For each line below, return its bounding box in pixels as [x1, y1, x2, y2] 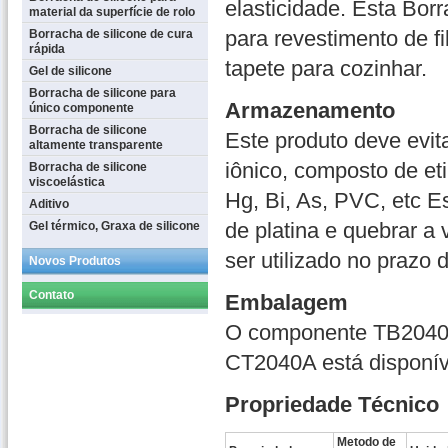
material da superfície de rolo [29, 5, 195, 19]
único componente [29, 101, 134, 115]
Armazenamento [225, 98, 395, 123]
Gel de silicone [29, 64, 112, 78]
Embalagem [225, 290, 348, 315]
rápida [29, 42, 65, 56]
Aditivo [29, 197, 69, 211]
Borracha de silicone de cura [29, 27, 193, 41]
